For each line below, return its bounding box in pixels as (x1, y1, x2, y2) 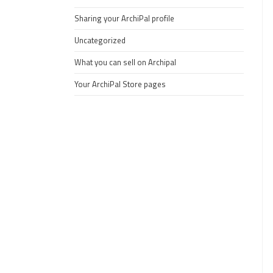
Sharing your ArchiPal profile (74, 12, 174, 24)
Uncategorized (74, 34, 126, 46)
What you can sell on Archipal (74, 56, 176, 68)
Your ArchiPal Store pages (74, 78, 166, 90)
